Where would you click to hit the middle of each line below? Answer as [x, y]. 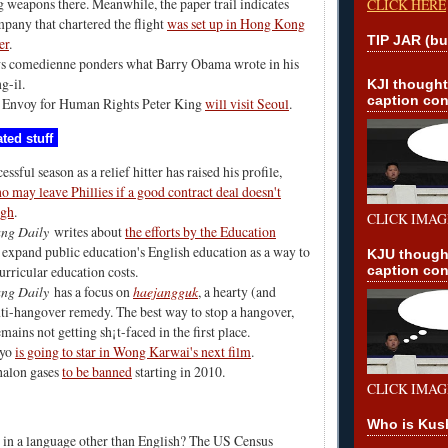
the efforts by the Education [200, 232]
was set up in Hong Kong [236, 23]
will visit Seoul [247, 103]
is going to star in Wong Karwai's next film [133, 352]
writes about [87, 232]
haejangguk [165, 292]
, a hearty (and [237, 292]
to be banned [97, 372]
